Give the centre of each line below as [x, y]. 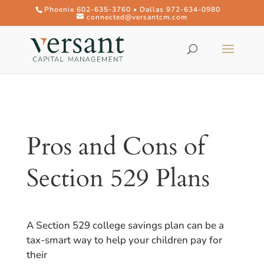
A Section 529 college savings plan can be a [125, 225]
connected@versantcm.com [137, 17]
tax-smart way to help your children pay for [124, 240]
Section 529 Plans [118, 178]
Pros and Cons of [115, 146]
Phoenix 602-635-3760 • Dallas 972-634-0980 [133, 9]
